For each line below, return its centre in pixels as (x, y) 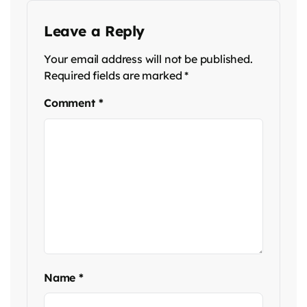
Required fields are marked (114, 76)
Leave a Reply (95, 31)
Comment (71, 103)
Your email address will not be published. (148, 59)
